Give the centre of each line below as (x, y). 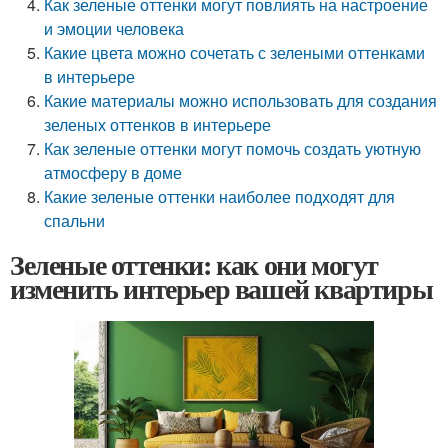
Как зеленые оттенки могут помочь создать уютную (233, 148)
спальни (75, 220)
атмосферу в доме (113, 172)
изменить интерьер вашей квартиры (221, 288)
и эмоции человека (114, 28)
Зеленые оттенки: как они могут (194, 264)
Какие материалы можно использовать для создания (241, 100)
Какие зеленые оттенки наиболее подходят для (220, 196)
